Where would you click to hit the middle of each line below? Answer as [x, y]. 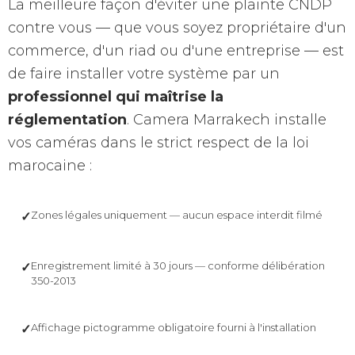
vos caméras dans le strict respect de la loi [158, 143]
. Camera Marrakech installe [227, 120]
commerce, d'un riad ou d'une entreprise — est [176, 51]
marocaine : [50, 166]
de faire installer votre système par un [144, 74]
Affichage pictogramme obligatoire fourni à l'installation [174, 328]
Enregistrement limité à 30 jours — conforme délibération [178, 266]
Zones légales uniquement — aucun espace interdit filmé [177, 215]
